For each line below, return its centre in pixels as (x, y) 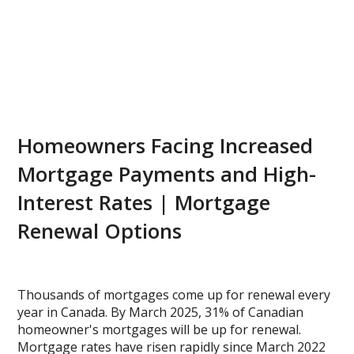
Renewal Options (100, 231)
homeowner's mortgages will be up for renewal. (160, 330)
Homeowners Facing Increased (166, 146)
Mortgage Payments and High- (167, 174)
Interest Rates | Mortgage (144, 203)
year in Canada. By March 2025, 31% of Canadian (161, 313)
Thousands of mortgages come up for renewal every (174, 295)
